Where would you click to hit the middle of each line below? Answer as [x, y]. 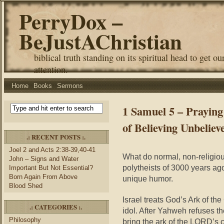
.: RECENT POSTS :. [56, 137]
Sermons [70, 86]
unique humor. [148, 178]
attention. [51, 69]
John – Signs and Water [44, 159]
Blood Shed [26, 186]
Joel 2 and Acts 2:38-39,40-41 [52, 150]
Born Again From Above [43, 177]
